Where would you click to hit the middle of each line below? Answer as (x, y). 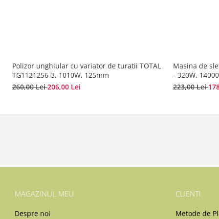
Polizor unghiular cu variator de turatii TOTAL (87, 66)
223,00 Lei (191, 87)
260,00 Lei (30, 87)
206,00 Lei (64, 87)
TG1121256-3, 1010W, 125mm (61, 75)
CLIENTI (188, 194)
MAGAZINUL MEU (44, 194)
